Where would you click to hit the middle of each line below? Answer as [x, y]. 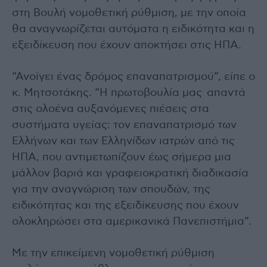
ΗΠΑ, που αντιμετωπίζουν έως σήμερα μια [122, 157]
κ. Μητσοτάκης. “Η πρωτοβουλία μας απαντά [129, 93]
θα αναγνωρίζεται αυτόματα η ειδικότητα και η [133, 29]
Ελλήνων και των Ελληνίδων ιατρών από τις [123, 141]
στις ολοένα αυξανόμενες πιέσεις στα [111, 109]
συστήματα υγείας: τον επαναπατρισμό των [124, 125]
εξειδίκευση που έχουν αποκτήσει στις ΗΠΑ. [127, 45]
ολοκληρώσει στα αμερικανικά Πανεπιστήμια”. [132, 221]
